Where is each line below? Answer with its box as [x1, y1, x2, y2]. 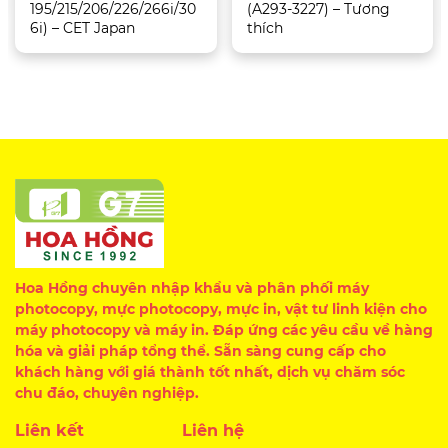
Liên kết [15, 421, 84, 440]
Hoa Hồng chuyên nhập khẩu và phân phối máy [15, 279, 369, 297]
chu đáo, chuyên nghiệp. [15, 384, 199, 402]
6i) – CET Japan [30, 19, 135, 38]
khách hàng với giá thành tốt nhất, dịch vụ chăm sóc [15, 363, 405, 381]
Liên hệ [182, 421, 245, 440]
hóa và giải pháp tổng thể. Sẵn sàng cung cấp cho [15, 342, 386, 360]
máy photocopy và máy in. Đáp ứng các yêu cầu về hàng [15, 321, 433, 339]
